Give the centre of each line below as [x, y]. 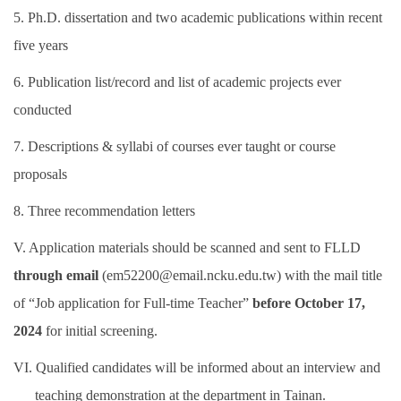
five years [41, 46]
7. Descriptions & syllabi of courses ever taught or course [175, 147]
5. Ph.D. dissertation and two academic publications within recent [198, 18]
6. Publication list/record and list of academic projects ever [177, 82]
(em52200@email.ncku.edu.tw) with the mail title [242, 276]
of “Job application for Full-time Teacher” [133, 303]
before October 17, [309, 303]
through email [58, 276]
